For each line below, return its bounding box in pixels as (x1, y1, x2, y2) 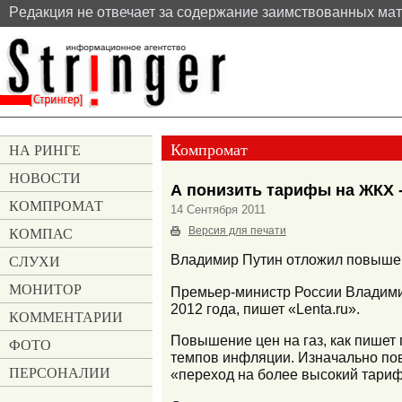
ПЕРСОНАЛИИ (9, 363, 110, 382)
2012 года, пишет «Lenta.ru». (170, 300, 360, 317)
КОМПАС (9, 223, 73, 243)
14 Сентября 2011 (170, 202, 266, 216)
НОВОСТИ (9, 168, 81, 188)
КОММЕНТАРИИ (9, 307, 123, 327)
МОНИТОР (9, 279, 82, 299)
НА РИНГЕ (9, 140, 81, 160)
